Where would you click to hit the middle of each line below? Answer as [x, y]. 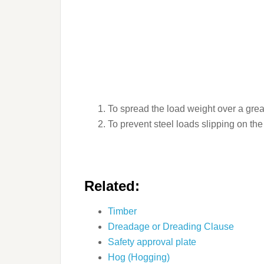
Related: [112, 186]
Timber [122, 211]
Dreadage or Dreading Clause [171, 226]
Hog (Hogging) [139, 257]
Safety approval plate [152, 242]
